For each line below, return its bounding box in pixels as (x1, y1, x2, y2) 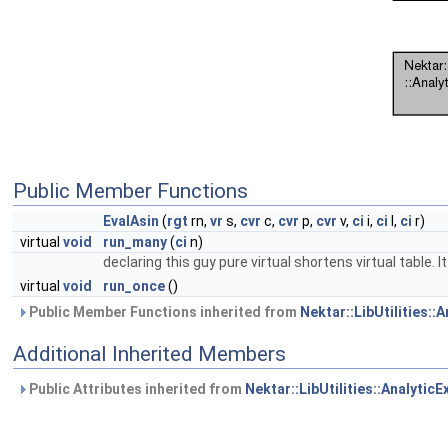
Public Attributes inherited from (26, 381, 245, 397)
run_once (103, 278, 165, 294)
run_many (103, 234, 167, 250)
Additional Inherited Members (13, 342, 286, 366)
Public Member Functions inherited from (26, 304, 300, 320)
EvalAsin (103, 213, 159, 229)
